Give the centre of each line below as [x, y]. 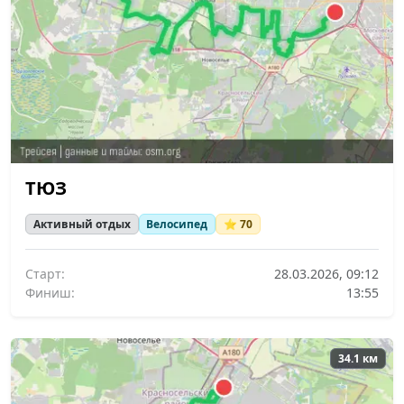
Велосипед [177, 224]
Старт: [45, 273]
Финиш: [50, 292]
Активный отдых [82, 224]
